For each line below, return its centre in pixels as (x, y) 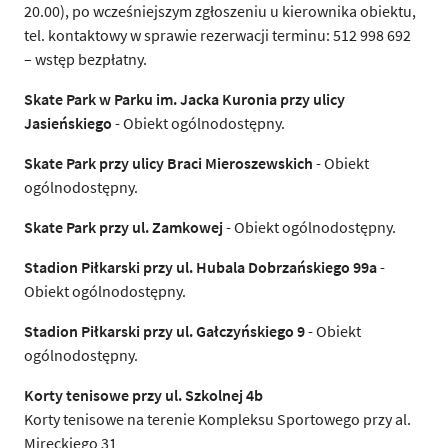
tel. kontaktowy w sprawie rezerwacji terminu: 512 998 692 (219, 34)
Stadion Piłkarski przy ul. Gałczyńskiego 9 (164, 330)
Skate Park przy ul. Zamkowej (123, 226)
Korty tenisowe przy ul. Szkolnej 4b (143, 394)
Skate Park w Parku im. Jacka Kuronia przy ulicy (184, 98)
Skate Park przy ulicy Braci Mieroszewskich (168, 162)
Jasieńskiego (68, 122)
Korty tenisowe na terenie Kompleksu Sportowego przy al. (217, 418)
